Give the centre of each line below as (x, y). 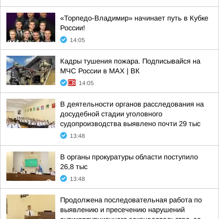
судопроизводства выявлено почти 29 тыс (130, 124)
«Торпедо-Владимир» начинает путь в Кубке (134, 18)
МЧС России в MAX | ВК (100, 71)
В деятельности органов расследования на (132, 104)
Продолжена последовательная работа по (131, 200)
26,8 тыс (74, 167)
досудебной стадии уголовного (111, 114)
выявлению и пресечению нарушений (122, 210)
